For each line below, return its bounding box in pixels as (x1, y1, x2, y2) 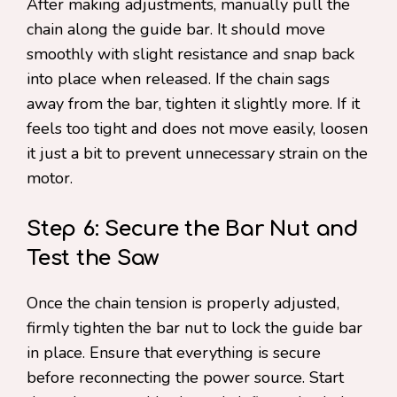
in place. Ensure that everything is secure (27, 342, 321, 363)
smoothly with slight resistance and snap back (27, 43, 354, 65)
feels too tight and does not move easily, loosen (27, 118, 368, 139)
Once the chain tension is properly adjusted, (27, 292, 339, 314)
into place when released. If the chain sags (27, 68, 330, 90)
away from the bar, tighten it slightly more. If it (27, 93, 360, 114)
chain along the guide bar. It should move (27, 19, 325, 40)
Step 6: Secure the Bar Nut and (27, 217, 359, 241)
